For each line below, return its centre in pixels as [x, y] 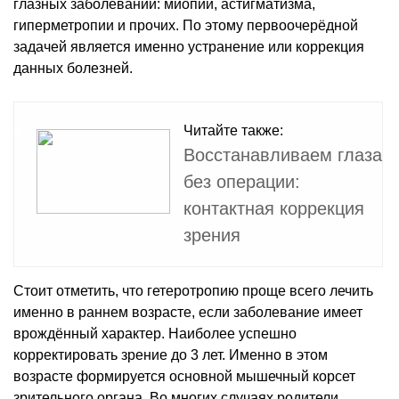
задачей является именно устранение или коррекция [189, 46]
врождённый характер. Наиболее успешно [155, 333]
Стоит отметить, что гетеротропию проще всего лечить [193, 290]
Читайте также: [233, 130]
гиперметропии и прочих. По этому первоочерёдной [186, 25]
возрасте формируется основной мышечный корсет [184, 376]
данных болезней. [73, 68]
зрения [212, 235]
